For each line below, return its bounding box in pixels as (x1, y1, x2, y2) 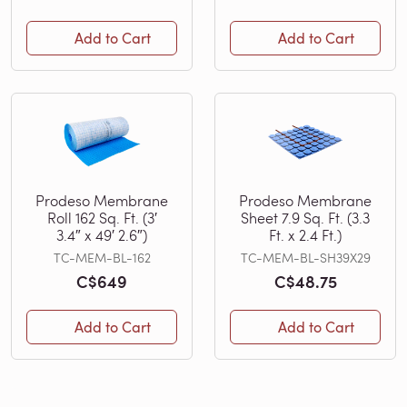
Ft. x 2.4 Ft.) (269, 224, 342, 244)
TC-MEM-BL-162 (53, 248, 151, 266)
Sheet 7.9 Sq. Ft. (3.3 (241, 207, 370, 227)
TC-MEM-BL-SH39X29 (240, 248, 371, 266)
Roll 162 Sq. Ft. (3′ (46, 207, 157, 227)
